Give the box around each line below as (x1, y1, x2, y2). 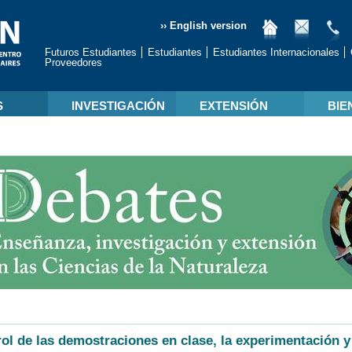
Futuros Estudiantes (45, 46, 137, 58)
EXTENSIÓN (199, 99, 268, 112)
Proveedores (45, 57, 102, 68)
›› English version (160, 20, 247, 31)
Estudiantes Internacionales (213, 46, 339, 58)
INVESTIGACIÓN (71, 99, 165, 112)
